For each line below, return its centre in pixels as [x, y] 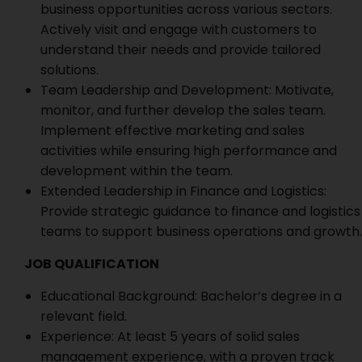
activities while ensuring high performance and [189, 151]
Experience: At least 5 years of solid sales [170, 337]
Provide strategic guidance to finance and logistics [200, 211]
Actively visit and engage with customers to [179, 29]
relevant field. [84, 316]
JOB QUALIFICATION [92, 264]
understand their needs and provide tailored [181, 50]
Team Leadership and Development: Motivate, [187, 90]
